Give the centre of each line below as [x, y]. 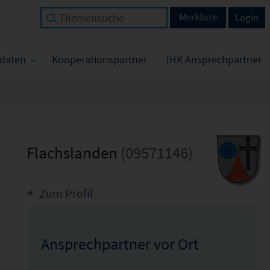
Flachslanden [73, 152]
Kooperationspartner [99, 59]
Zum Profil [66, 193]
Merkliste [198, 17]
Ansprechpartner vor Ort [120, 244]
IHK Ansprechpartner [214, 59]
